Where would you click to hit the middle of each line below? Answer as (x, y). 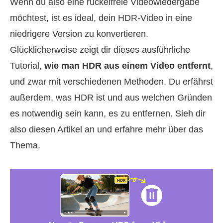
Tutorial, (27, 66)
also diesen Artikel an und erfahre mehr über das (107, 129)
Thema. (25, 145)
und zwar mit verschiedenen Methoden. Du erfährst (111, 82)
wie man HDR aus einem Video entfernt (127, 66)
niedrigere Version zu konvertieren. (79, 34)
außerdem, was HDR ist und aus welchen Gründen (111, 98)
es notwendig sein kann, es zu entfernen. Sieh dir (108, 113)
